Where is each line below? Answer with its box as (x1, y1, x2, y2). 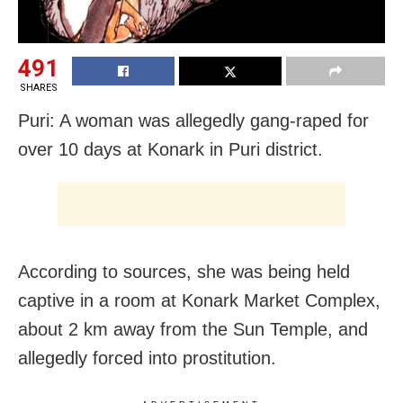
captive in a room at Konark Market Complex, (18, 291, 381, 311)
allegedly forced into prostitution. (18, 348, 276, 369)
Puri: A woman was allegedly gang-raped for (18, 111, 369, 131)
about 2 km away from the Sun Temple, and (18, 319, 368, 340)
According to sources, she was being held (18, 262, 350, 282)
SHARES (19, 82, 58, 94)
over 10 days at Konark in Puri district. (18, 139, 323, 160)
